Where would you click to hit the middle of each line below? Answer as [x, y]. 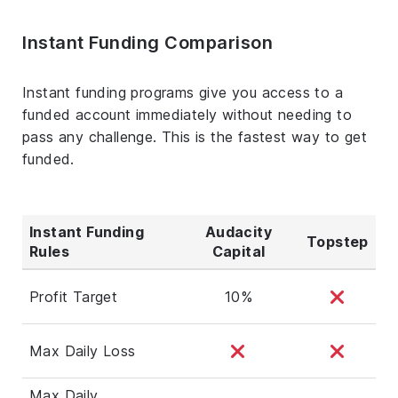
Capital [239, 251]
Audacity [239, 231]
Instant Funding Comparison [147, 42]
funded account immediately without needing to [187, 114]
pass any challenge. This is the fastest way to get [195, 136]
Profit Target [74, 296]
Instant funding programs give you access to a [183, 92]
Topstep [338, 241]
